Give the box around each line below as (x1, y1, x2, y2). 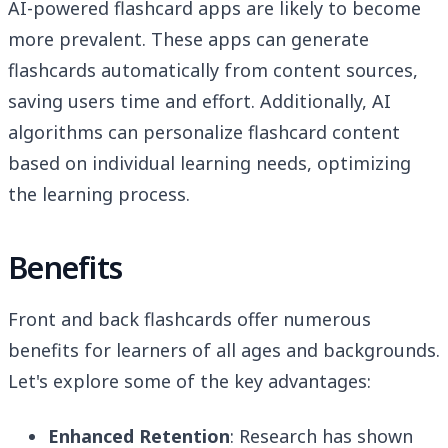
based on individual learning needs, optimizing (8, 151, 411, 176)
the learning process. (8, 182, 190, 207)
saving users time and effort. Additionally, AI (8, 89, 391, 114)
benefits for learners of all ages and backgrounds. (8, 338, 440, 363)
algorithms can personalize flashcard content (8, 120, 400, 145)
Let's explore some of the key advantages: (8, 369, 371, 394)
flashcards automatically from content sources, (8, 58, 418, 83)
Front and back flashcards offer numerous (8, 307, 371, 332)
